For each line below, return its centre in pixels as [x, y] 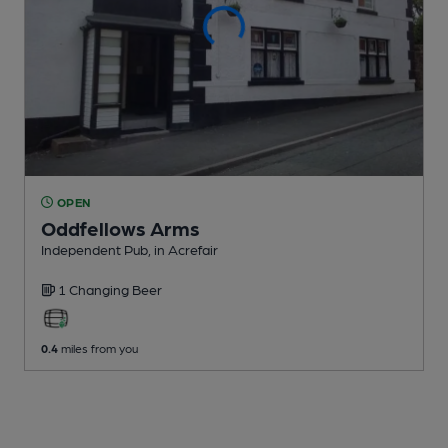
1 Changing [95, 288]
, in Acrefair [183, 248]
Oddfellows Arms [120, 227]
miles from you [98, 347]
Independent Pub [94, 248]
